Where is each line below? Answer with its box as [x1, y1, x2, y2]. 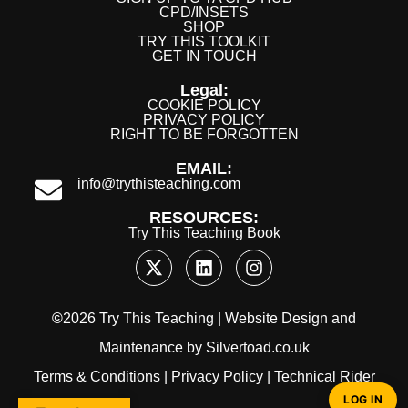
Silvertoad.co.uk [205, 340, 310, 356]
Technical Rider [273, 369, 375, 385]
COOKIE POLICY [147, 97, 261, 114]
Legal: [179, 81, 229, 100]
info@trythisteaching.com [77, 176, 240, 192]
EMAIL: [176, 159, 232, 178]
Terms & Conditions [33, 369, 160, 385]
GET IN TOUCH [151, 48, 257, 65]
